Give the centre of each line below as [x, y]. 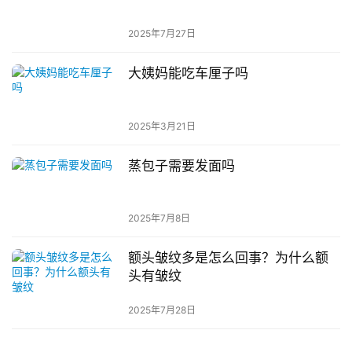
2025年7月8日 [159, 218]
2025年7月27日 [161, 34]
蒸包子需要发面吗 [181, 165]
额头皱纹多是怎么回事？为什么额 [228, 257]
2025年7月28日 [161, 310]
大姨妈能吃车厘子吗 [188, 73]
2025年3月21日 [161, 126]
